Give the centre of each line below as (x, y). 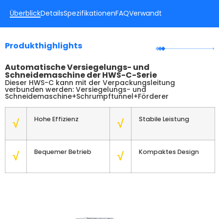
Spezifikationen (89, 13)
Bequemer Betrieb (63, 152)
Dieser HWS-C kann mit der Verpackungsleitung (90, 83)
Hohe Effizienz (56, 119)
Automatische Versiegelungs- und (77, 67)
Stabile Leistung (164, 119)
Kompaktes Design (169, 152)
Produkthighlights (44, 46)
